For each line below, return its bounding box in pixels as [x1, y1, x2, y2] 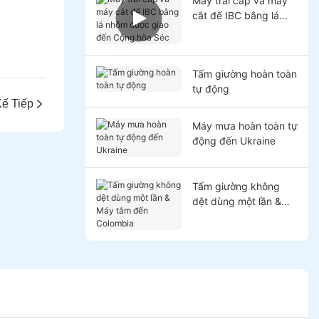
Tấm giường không [192, 179, 280, 192]
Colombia [192, 224, 236, 237]
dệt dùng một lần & [192, 194, 281, 207]
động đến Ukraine [192, 134, 276, 147]
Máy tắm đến [192, 209, 253, 222]
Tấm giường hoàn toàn [192, 67, 297, 80]
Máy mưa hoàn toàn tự [192, 119, 298, 132]
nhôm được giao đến [192, 23, 288, 36]
